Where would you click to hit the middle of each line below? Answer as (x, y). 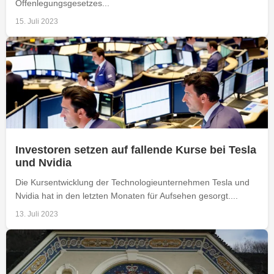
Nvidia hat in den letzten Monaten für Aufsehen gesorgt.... (127, 195)
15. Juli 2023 (37, 21)
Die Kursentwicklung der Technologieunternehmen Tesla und (132, 182)
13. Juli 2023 (37, 214)
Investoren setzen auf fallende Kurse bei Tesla (136, 150)
